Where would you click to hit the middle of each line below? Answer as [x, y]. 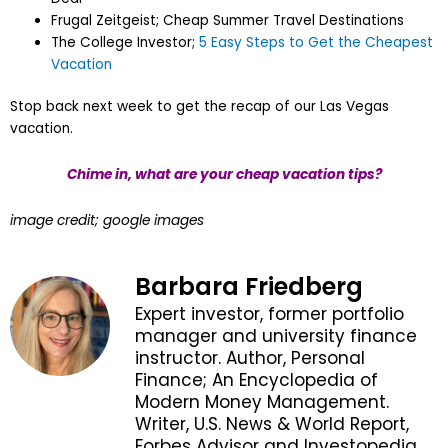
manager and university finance [276, 335]
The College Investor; [125, 42]
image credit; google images [107, 220]
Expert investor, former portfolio [269, 313]
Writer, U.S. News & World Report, [272, 423]
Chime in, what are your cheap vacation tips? [224, 174]
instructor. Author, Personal [250, 357]
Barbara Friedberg [249, 286]
